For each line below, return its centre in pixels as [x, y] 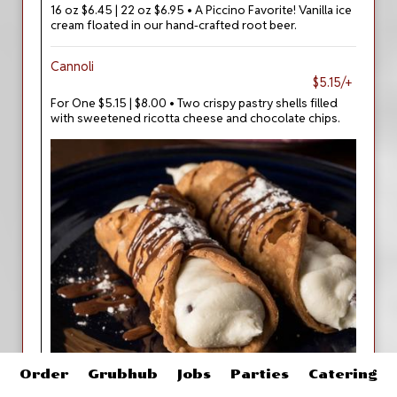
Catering [343, 374]
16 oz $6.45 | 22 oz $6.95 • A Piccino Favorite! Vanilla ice [201, 10]
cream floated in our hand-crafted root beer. [174, 25]
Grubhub [122, 374]
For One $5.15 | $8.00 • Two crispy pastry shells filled [194, 103]
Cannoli [72, 66]
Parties [260, 374]
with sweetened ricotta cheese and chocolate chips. [195, 118]
